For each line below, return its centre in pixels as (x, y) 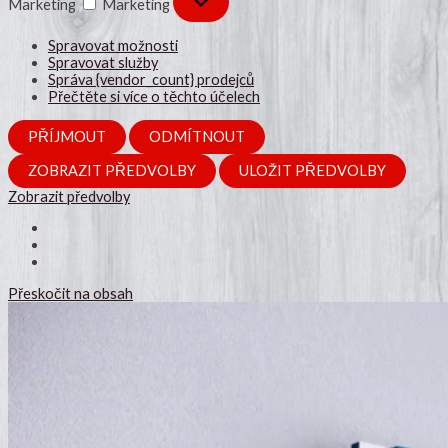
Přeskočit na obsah (70, 293)
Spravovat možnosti (113, 45)
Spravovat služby (103, 62)
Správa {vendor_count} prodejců (151, 79)
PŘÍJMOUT (67, 136)
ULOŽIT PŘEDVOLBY (312, 170)
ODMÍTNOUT (197, 136)
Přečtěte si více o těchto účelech (154, 96)
